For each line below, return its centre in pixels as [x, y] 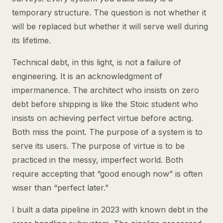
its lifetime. [31, 40]
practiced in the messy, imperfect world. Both [98, 160]
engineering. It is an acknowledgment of [87, 76]
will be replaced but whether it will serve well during [110, 26]
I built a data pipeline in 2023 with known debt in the [110, 210]
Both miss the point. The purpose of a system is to [107, 132]
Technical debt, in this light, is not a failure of [97, 62]
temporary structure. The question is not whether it [109, 12]
